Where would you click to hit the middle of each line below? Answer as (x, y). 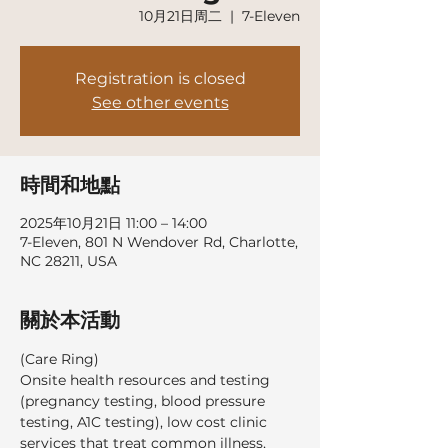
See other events (160, 102)
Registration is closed (160, 78)
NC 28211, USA (68, 261)
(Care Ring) (59, 359)
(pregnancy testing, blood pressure (144, 401)
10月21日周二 (180, 16)
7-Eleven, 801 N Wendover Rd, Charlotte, (159, 242)
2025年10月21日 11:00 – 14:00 (113, 223)
